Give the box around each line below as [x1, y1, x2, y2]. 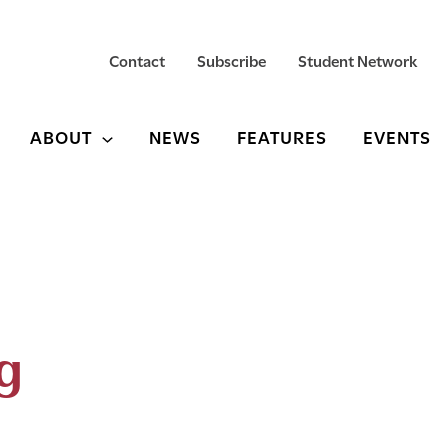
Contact [108, 49, 165, 72]
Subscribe [196, 49, 266, 72]
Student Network [297, 49, 418, 72]
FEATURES [236, 123, 327, 150]
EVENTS [362, 123, 431, 150]
